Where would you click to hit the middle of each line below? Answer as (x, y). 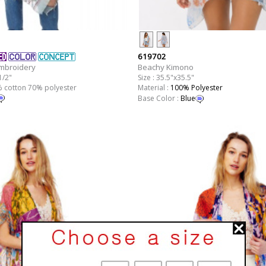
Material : (154, 87)
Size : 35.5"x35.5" (166, 77)
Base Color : (159, 98)
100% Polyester (196, 87)
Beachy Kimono (165, 67)
